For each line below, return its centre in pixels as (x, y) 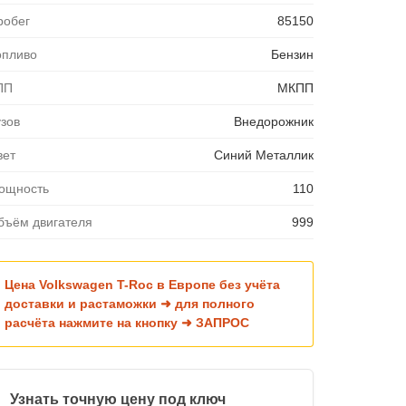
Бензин (292, 54)
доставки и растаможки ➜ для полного (130, 303)
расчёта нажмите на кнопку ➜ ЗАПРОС (127, 322)
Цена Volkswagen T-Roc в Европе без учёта (142, 284)
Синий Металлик (263, 155)
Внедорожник (273, 121)
